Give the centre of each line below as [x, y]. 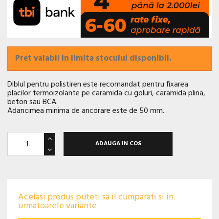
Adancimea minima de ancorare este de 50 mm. [86, 111]
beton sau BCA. [33, 102]
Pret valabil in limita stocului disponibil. [93, 58]
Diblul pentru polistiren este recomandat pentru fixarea [98, 84]
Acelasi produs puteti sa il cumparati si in [96, 197]
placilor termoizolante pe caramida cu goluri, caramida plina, [106, 93]
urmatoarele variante [57, 206]
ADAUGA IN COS [118, 144]
